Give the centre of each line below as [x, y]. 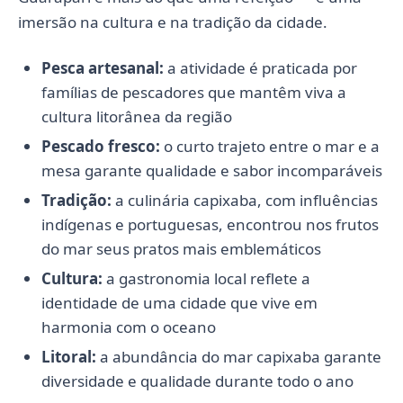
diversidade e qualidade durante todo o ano [197, 381]
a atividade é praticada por [260, 67]
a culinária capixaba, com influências [244, 200]
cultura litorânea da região [136, 116]
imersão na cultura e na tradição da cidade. [173, 22]
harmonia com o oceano [128, 327]
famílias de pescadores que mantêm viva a [193, 92]
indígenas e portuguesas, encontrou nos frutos [210, 224]
